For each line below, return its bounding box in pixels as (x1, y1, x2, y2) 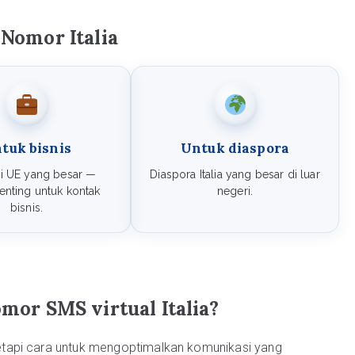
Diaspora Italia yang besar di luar (150, 168, 320, 181)
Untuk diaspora (180, 139, 290, 157)
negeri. (216, 185, 254, 197)
